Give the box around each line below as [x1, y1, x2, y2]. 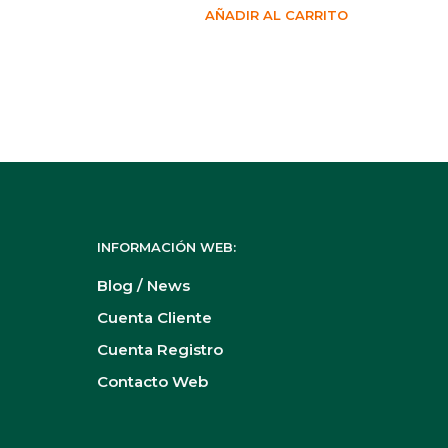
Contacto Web [97, 372, 208, 392]
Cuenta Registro [97, 340, 223, 360]
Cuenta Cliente [97, 308, 212, 328]
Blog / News [97, 276, 190, 296]
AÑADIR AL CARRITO [204, 7, 348, 24]
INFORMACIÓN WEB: [97, 239, 236, 256]
